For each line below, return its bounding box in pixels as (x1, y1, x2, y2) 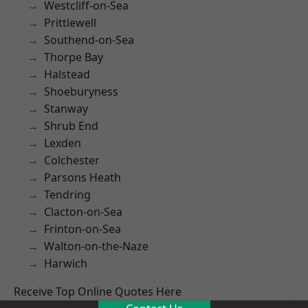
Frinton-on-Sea (44, 221, 121, 236)
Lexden (44, 135, 81, 151)
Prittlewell (44, 15, 96, 30)
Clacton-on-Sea (44, 204, 122, 219)
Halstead (44, 67, 90, 82)
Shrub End (44, 118, 98, 133)
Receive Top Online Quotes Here (14, 284, 181, 299)
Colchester (44, 153, 100, 168)
